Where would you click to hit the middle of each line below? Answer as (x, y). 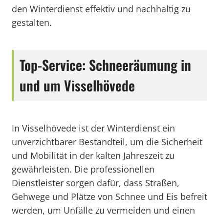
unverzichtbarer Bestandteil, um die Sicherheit (107, 142)
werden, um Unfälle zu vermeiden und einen (103, 210)
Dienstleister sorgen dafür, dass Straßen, (96, 183)
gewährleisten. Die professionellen (83, 169)
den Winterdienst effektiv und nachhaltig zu (101, 9)
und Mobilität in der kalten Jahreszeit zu (93, 155)
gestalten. (32, 22)
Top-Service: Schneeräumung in (105, 65)
